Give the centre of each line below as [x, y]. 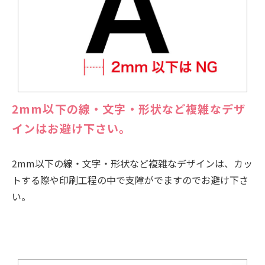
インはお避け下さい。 [72, 128]
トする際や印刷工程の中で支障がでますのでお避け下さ [130, 180]
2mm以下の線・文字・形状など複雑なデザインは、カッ [132, 163]
